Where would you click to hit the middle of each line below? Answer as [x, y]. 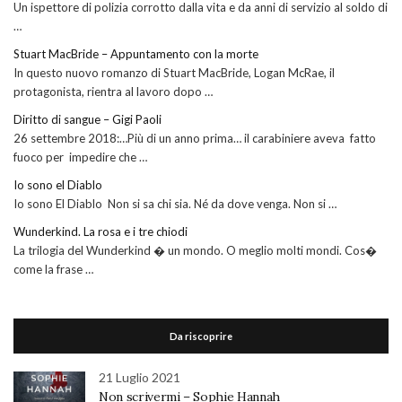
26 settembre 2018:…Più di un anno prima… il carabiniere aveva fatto [195, 138]
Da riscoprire [201, 336]
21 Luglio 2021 [140, 377]
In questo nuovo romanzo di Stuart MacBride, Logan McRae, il [174, 72]
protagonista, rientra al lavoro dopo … [113, 91]
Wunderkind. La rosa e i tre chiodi [100, 231]
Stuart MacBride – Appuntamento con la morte [136, 53]
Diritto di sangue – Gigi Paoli [87, 119]
